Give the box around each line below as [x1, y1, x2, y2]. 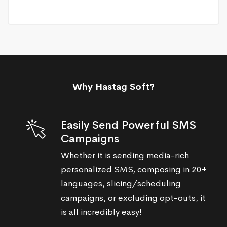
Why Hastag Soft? [72, 81, 155, 92]
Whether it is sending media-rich [61, 149, 189, 161]
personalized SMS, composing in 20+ [61, 164, 207, 175]
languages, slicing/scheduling [61, 178, 181, 189]
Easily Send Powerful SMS [61, 118, 196, 132]
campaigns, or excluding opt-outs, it [61, 192, 206, 203]
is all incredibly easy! [61, 206, 142, 217]
